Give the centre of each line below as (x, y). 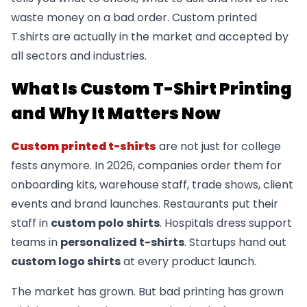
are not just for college (219, 146)
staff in (31, 223)
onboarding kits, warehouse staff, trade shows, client (152, 184)
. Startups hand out (235, 242)
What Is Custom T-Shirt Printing (151, 88)
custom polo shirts (105, 223)
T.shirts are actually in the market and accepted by (150, 36)
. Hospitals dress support (226, 223)
